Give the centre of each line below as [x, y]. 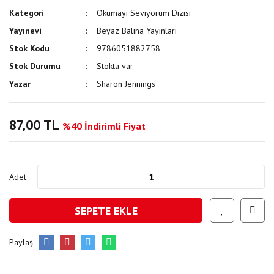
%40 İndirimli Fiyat [104, 126]
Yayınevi [25, 31]
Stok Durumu [35, 66]
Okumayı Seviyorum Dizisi [144, 13]
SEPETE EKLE [106, 210]
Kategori [27, 13]
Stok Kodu [29, 48]
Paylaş [21, 242]
